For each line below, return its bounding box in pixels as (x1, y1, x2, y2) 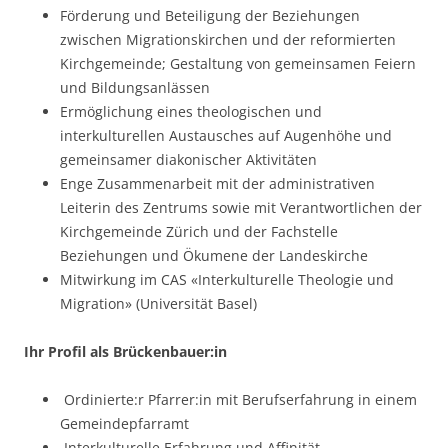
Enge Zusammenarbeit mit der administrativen (60, 174, 375, 193)
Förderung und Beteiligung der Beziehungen (60, 6, 360, 25)
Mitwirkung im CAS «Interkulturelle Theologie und (60, 270, 394, 289)
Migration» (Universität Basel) (60, 294, 257, 313)
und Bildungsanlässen (60, 78, 210, 97)
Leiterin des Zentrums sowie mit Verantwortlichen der (60, 198, 422, 217)
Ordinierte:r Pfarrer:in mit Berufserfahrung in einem (60, 390, 417, 409)
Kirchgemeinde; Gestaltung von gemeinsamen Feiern (60, 54, 416, 73)
